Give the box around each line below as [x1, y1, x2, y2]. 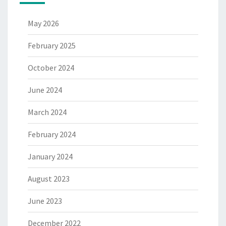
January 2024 [28, 151, 73, 162]
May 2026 [28, 18, 59, 29]
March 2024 [28, 107, 67, 118]
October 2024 [28, 63, 74, 73]
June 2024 [28, 85, 62, 95]
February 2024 [28, 129, 76, 140]
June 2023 [28, 196, 62, 206]
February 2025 [28, 40, 76, 51]
